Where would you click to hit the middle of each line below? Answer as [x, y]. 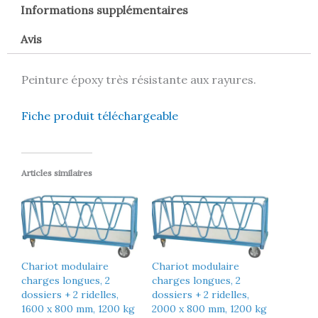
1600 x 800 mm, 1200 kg [78, 309]
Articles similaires [57, 172]
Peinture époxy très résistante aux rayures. [139, 80]
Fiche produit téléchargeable [100, 116]
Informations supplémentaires [105, 10]
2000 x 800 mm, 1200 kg [209, 309]
